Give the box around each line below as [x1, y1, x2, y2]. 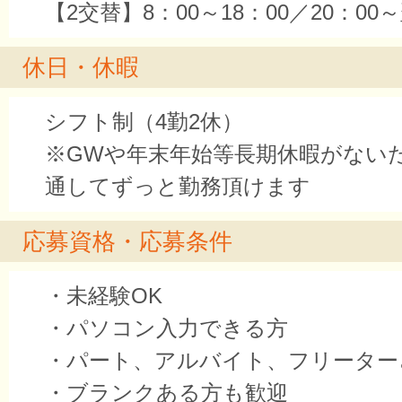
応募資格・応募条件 [22, 228, 232, 255]
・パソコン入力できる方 [45, 316, 288, 340]
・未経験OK [45, 284, 162, 308]
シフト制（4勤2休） [45, 109, 243, 134]
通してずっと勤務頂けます [45, 174, 310, 198]
